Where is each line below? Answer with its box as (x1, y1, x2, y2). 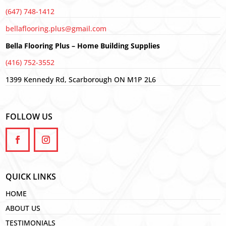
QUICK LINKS (6, 171, 56, 182)
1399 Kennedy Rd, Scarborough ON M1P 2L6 (6, 74, 156, 84)
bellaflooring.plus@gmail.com (6, 23, 107, 33)
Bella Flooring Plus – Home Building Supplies (6, 40, 160, 50)
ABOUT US (6, 203, 41, 213)
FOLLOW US (6, 110, 53, 122)
